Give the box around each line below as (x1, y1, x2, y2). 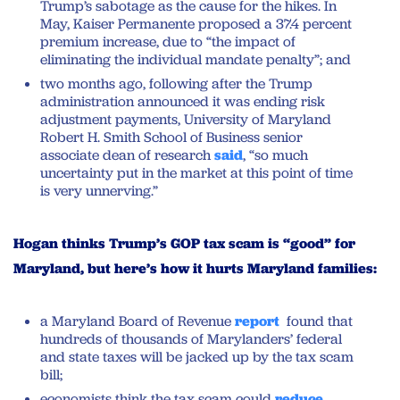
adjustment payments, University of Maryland (40, 109, 331, 129)
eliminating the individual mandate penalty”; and (40, 49, 351, 69)
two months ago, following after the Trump (40, 73, 312, 93)
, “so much (243, 145, 308, 164)
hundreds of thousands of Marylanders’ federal (40, 329, 342, 348)
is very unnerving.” (40, 180, 158, 200)
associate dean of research (40, 145, 214, 164)
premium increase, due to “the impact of (40, 31, 296, 51)
